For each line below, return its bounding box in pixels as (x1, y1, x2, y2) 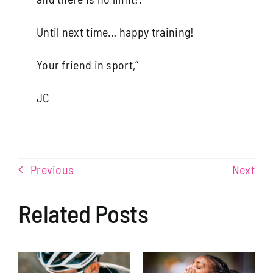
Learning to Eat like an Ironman (36, 120, 102, 127)
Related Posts (18, 197, 149, 228)
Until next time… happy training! (36, 24, 194, 39)
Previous (30, 161, 74, 177)
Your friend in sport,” (36, 57, 139, 72)
